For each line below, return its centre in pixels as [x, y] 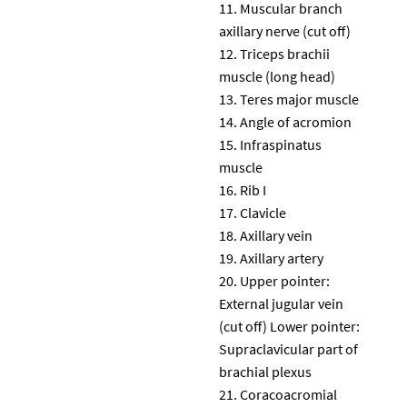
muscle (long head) [277, 76]
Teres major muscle [299, 99]
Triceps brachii [285, 53]
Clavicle [263, 212]
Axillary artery [282, 258]
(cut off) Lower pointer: [289, 326]
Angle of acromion [296, 121]
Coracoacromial [288, 394]
